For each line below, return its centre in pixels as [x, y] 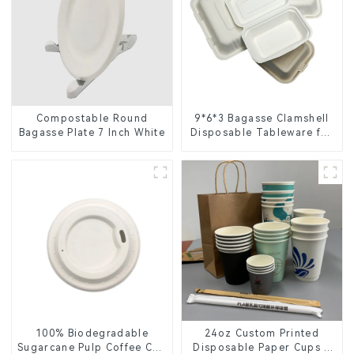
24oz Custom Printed [262, 334]
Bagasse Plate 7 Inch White [92, 133]
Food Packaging [262, 147]
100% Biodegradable [92, 334]
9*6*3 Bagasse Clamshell [262, 119]
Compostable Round [92, 119]
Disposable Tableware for [262, 133]
